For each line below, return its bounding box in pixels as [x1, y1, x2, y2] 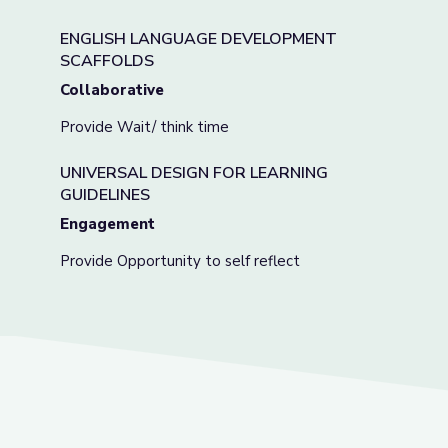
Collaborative [60, 80, 164, 100]
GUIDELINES [60, 184, 150, 206]
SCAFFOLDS [60, 50, 154, 72]
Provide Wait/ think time [60, 117, 229, 137]
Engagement [60, 214, 155, 234]
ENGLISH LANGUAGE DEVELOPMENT [60, 28, 337, 50]
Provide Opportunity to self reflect [60, 251, 300, 271]
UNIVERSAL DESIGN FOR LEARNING [60, 162, 328, 184]
